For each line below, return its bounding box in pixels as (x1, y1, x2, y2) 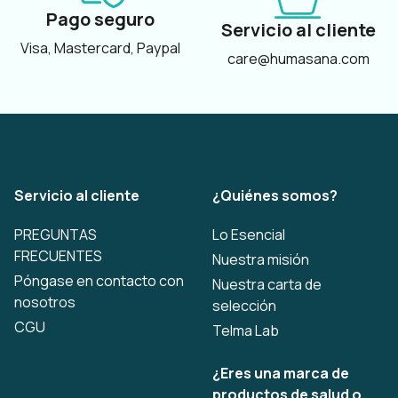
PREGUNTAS (14, 225, 97, 244)
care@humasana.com (227, 49, 370, 68)
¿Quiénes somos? (212, 186, 338, 205)
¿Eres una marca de (212, 363, 349, 383)
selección (212, 296, 276, 315)
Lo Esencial (212, 225, 285, 244)
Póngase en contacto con (14, 271, 184, 291)
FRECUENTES (14, 246, 102, 266)
